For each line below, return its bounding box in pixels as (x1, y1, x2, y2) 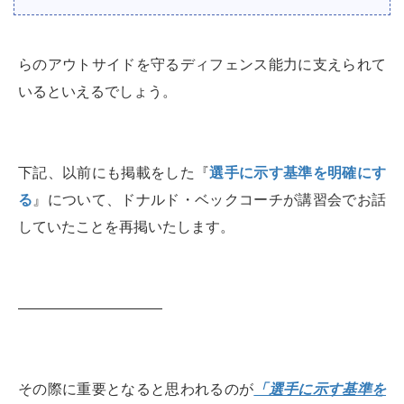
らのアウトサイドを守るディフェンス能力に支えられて (18, 56, 386, 72)
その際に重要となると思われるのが (18, 381, 254, 397)
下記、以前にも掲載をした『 (18, 164, 210, 180)
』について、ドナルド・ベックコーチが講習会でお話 (32, 191, 387, 207)
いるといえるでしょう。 (18, 83, 177, 99)
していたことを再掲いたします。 (18, 218, 234, 234)
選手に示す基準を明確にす (209, 164, 387, 180)
